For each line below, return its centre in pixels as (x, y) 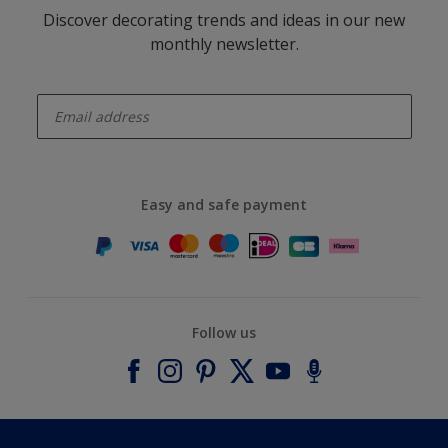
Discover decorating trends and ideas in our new (224, 19)
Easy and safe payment (224, 204)
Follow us (224, 332)
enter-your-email (75, 88)
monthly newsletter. (224, 43)
